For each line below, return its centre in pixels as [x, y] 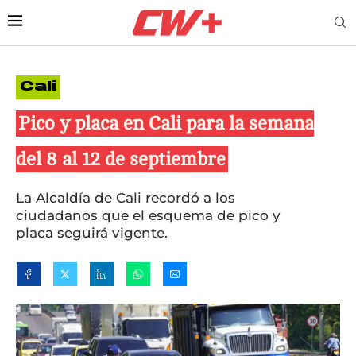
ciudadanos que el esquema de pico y [148, 215]
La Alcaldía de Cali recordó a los [126, 197]
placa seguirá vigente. [92, 232]
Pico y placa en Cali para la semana [166, 123]
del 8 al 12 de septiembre [121, 159]
